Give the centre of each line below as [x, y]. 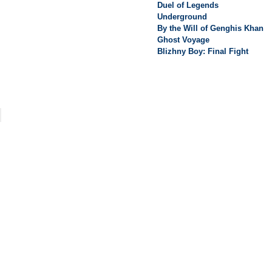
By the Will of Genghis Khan [210, 28]
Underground [182, 17]
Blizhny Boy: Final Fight [203, 51]
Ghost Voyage [183, 40]
